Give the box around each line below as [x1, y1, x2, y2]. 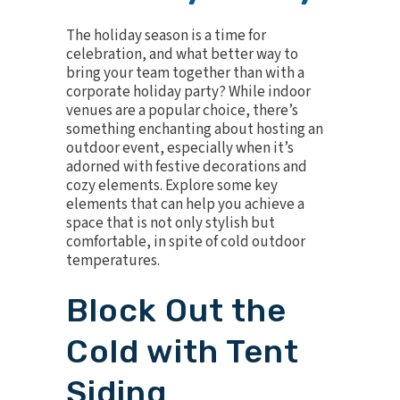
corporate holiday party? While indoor [66, 81, 311, 103]
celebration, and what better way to [66, 44, 298, 65]
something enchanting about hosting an [66, 119, 323, 140]
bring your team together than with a [66, 62, 304, 84]
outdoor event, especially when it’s [66, 137, 294, 159]
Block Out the [66, 291, 287, 329]
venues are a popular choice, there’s [66, 100, 298, 121]
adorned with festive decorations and [66, 156, 307, 178]
